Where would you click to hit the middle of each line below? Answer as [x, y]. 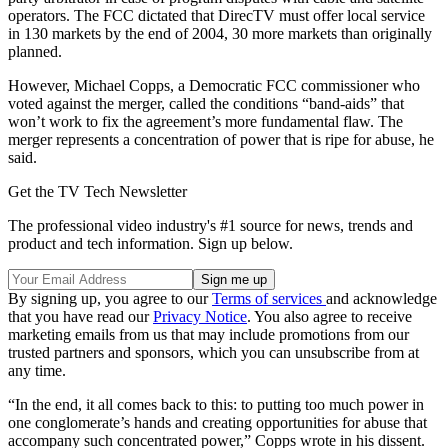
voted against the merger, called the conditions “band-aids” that [206, 103]
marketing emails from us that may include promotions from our [208, 334]
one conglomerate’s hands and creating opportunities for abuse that [217, 422]
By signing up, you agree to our [110, 298]
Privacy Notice [200, 316]
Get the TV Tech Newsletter [97, 191]
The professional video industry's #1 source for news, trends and [210, 225]
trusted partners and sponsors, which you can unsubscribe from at [213, 352]
